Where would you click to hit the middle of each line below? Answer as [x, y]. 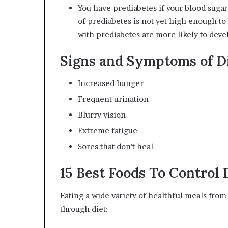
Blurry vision [102, 115]
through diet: [84, 209]
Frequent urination [113, 99]
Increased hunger [111, 83]
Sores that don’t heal [116, 146]
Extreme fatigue [108, 131]
